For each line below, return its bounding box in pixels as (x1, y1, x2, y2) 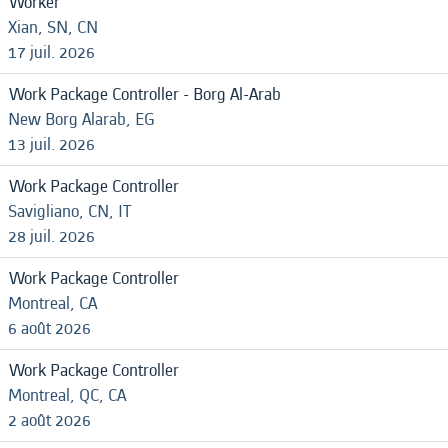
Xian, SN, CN (8, 15, 98, 40)
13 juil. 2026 (8, 132, 95, 157)
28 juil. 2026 (8, 224, 95, 249)
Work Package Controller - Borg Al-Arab (9, 82, 281, 107)
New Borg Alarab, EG (8, 107, 155, 132)
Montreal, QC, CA (8, 383, 126, 408)
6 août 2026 (8, 316, 91, 341)
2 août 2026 (8, 408, 91, 433)
